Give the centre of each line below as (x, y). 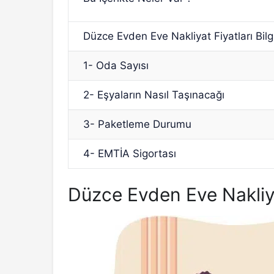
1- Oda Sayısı (116, 65)
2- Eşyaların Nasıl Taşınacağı (154, 94)
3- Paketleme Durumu (138, 124)
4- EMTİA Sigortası (130, 153)
